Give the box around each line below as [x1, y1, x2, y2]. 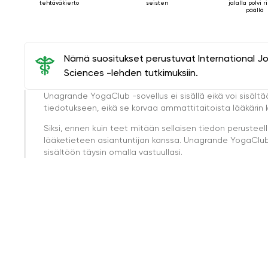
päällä [246, 6, 264, 13]
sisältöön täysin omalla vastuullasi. [44, 147, 182, 157]
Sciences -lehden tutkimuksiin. [64, 66, 198, 78]
